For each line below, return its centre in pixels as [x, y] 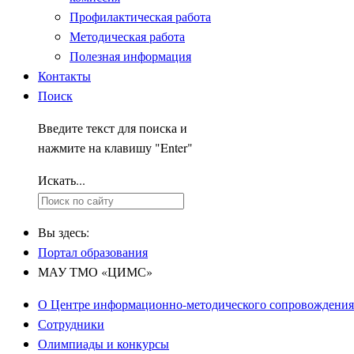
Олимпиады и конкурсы [104, 343]
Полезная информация [130, 56]
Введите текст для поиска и [113, 128]
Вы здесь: [67, 232]
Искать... [62, 180]
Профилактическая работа [140, 16]
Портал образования [93, 252]
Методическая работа [127, 36]
